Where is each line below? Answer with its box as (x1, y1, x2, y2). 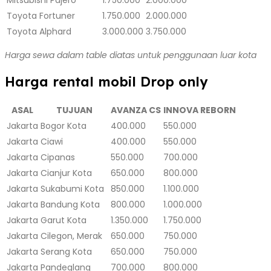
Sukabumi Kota (41, 182, 104, 195)
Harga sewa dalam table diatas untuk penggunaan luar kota (5, 48, 256, 61)
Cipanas (41, 151, 75, 163)
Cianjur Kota (41, 166, 92, 179)
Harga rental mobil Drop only (5, 73, 207, 90)
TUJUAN (56, 103, 93, 116)
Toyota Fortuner (7, 9, 75, 22)
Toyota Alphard (7, 25, 71, 38)
